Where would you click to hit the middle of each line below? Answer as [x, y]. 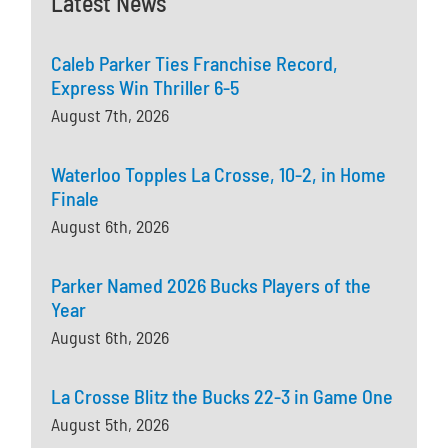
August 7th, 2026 [110, 114]
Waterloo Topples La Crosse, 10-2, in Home [219, 173]
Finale [75, 197]
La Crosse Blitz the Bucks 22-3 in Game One [222, 395]
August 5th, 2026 [110, 423]
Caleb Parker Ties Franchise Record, [195, 62]
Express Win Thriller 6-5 [145, 86]
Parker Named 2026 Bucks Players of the [211, 284]
